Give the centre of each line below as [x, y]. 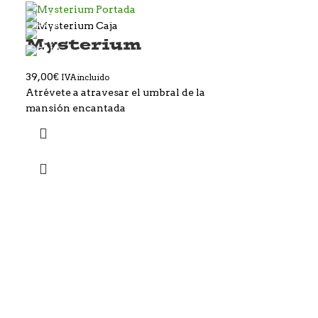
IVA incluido [85, 78]
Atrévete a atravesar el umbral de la [115, 93]
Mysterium [83, 44]
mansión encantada [75, 108]
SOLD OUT [270, 19]
